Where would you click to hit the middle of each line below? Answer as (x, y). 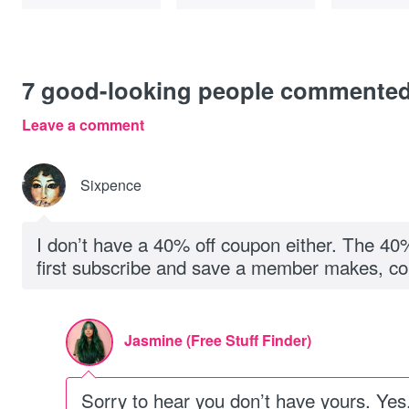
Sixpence (111, 185)
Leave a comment (83, 125)
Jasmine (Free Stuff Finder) (218, 340)
